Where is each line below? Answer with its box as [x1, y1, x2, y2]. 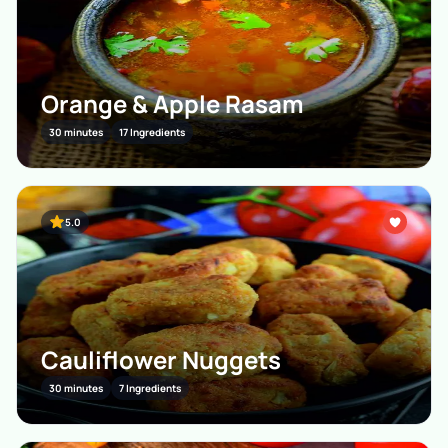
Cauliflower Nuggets [41, 343, 281, 376]
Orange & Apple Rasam [41, 87, 304, 120]
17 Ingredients [119, 125, 185, 139]
